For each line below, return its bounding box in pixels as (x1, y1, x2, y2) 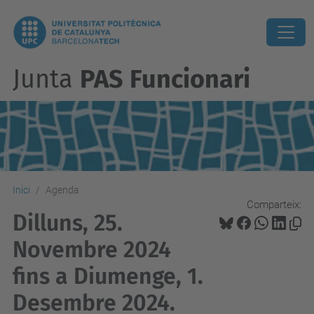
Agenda (46, 184, 79, 196)
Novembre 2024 (13, 236, 171, 263)
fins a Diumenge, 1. (13, 263, 203, 289)
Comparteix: (247, 198, 301, 211)
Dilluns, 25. (13, 210, 123, 236)
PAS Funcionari (80, 64, 250, 95)
